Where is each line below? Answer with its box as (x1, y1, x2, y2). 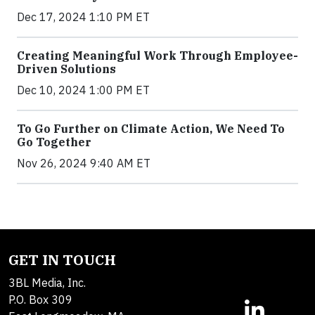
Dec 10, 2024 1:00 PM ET (17, 83, 150, 97)
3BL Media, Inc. (8, 276, 86, 290)
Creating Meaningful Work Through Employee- (17, 49, 298, 63)
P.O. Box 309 (8, 292, 72, 307)
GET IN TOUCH (8, 250, 116, 269)
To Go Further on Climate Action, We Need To (17, 122, 285, 136)
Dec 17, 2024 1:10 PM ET (17, 10, 150, 24)
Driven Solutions (17, 62, 116, 76)
